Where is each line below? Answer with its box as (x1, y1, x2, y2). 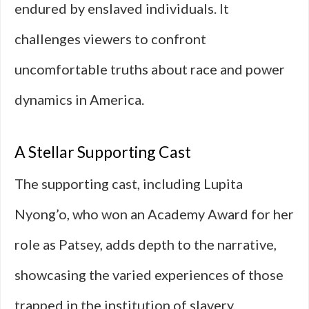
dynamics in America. (14, 91, 144, 108)
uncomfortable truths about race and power (14, 61, 285, 77)
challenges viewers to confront (14, 30, 206, 47)
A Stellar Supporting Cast (14, 142, 191, 161)
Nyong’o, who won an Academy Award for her (14, 206, 294, 222)
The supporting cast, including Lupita (14, 175, 243, 192)
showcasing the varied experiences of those (14, 266, 283, 283)
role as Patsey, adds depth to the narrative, (14, 236, 277, 252)
